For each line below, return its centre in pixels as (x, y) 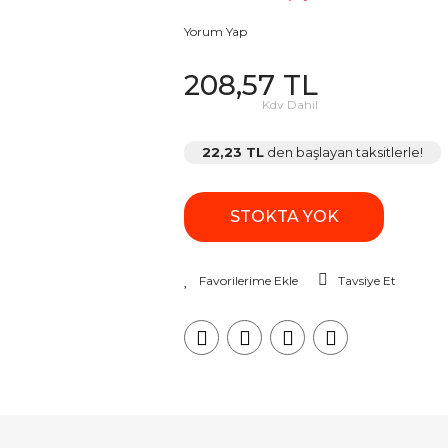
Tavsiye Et (367, 280)
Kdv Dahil (290, 104)
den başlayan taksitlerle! (343, 152)
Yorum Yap (215, 31)
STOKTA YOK (284, 216)
